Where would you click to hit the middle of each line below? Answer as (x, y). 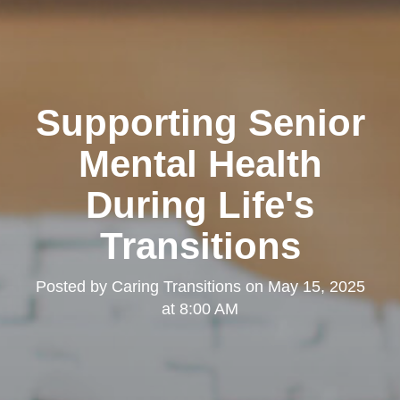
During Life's (200, 205)
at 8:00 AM (200, 309)
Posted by (73, 287)
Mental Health (200, 164)
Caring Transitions (176, 287)
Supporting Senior (200, 123)
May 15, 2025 (316, 287)
